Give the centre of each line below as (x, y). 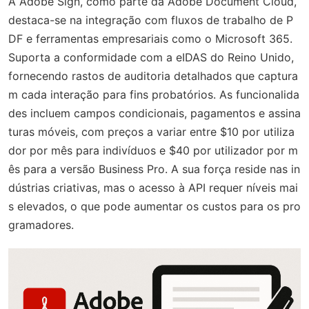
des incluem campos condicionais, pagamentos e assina (154, 113)
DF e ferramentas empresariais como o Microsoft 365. (150, 39)
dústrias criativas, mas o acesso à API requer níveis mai (153, 188)
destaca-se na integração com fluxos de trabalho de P (151, 20)
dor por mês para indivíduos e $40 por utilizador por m (153, 151)
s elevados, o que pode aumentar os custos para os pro (154, 207)
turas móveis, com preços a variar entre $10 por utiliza (151, 132)
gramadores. (41, 225)
